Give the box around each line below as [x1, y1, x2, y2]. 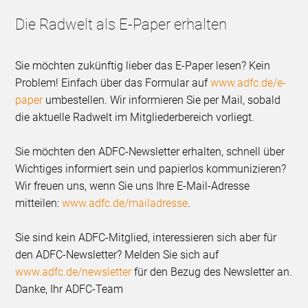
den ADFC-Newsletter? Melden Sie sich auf [15, 247, 219, 261]
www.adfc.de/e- [210, 76, 287, 89]
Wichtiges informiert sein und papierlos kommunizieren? [15, 162, 287, 175]
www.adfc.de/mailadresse [62, 196, 188, 210]
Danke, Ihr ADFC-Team [15, 282, 124, 296]
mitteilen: [15, 196, 63, 210]
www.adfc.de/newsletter [15, 265, 132, 278]
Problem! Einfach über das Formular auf [15, 76, 211, 89]
